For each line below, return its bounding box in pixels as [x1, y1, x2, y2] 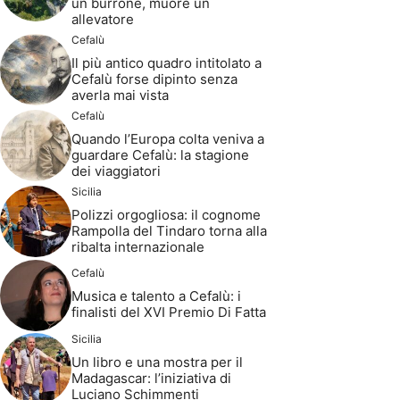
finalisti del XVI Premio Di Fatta [71, 304, 266, 321]
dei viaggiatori [71, 162, 161, 179]
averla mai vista [71, 86, 169, 104]
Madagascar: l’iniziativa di [71, 369, 231, 387]
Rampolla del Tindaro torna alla [71, 221, 267, 239]
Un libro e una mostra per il [71, 353, 243, 371]
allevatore [71, 10, 134, 28]
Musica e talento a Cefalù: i [71, 287, 241, 305]
